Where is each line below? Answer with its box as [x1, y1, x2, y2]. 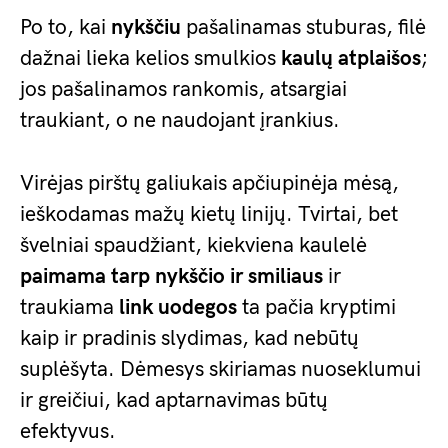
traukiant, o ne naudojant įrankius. [20, 108, 340, 134]
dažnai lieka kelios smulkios [20, 46, 281, 72]
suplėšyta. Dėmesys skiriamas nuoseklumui [20, 357, 421, 383]
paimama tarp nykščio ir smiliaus [20, 264, 323, 290]
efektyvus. [20, 419, 116, 445]
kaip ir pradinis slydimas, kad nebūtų [20, 326, 359, 352]
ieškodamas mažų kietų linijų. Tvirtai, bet [20, 202, 398, 228]
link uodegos [119, 295, 237, 321]
